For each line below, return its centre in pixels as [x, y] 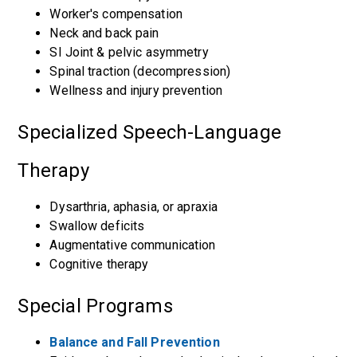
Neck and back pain [104, 33]
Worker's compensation [116, 14]
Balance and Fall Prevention [135, 342]
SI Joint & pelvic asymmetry [129, 52]
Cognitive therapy [99, 264]
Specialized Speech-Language [150, 132]
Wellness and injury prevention [136, 90]
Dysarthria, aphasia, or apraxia [134, 207]
